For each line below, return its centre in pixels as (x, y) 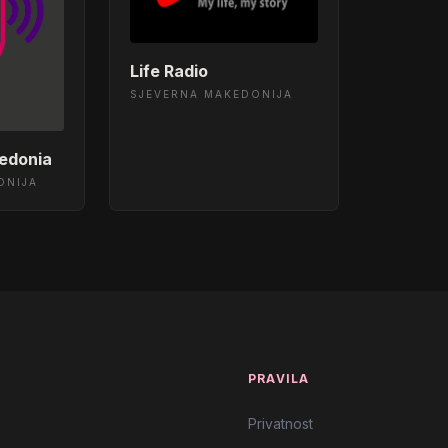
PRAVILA (279, 378)
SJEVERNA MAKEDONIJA (211, 93)
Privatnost (280, 423)
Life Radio (168, 70)
